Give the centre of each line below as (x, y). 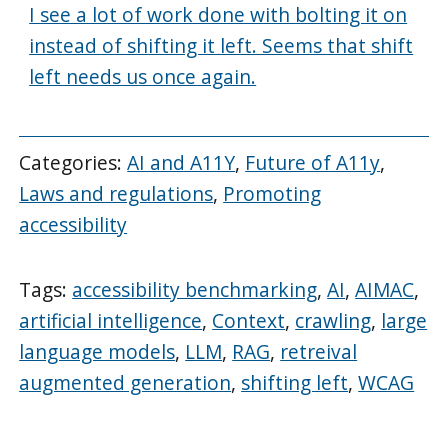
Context (249, 320)
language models (97, 351)
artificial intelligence (111, 320)
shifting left (295, 382)
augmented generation (125, 382)
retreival (319, 351)
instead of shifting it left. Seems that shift (221, 46)
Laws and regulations (116, 193)
